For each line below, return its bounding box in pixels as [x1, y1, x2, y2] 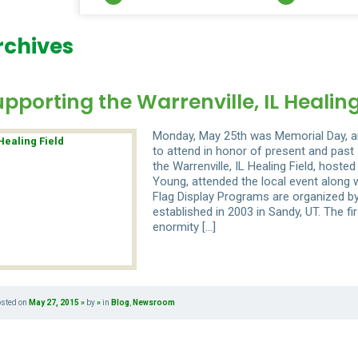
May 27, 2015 [29, 298, 79, 308]
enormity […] [153, 220, 216, 235]
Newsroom [133, 298, 175, 308]
